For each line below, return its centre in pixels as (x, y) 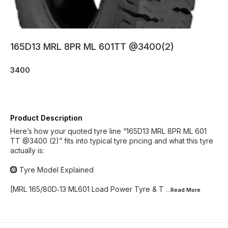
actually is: (27, 150)
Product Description (46, 118)
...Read (176, 190)
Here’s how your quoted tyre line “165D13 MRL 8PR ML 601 (108, 131)
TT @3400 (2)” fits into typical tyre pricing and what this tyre (112, 141)
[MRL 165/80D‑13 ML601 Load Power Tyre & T (87, 189)
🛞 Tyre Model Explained (52, 170)
